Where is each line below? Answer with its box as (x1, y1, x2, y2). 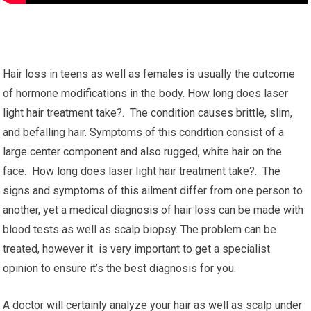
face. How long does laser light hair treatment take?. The (3, 165, 281, 178)
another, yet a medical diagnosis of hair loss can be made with (3, 203, 304, 217)
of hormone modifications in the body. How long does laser (3, 87, 289, 100)
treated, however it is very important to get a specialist (3, 242, 271, 255)
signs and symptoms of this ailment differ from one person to (3, 184, 303, 197)
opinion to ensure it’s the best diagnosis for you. (3, 262, 237, 275)
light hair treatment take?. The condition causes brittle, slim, (3, 106, 293, 119)
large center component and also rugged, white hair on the (3, 145, 283, 158)
